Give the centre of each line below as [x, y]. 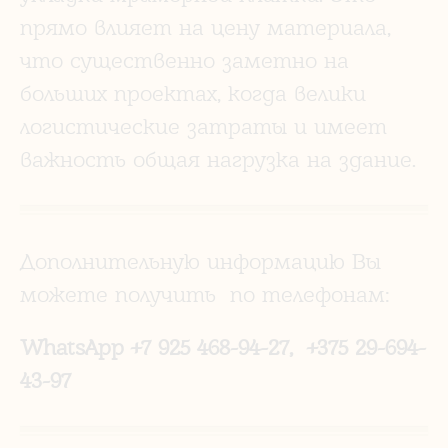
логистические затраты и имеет [203, 125]
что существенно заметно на [184, 59]
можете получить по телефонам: [205, 293]
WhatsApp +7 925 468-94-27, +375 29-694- [223, 346]
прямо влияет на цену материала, [205, 26]
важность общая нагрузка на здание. [218, 158]
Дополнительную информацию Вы [200, 260]
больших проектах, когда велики [193, 92]
